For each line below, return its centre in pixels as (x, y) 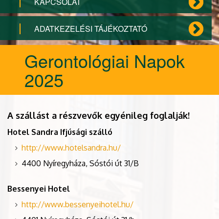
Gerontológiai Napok (105, 61)
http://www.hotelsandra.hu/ (71, 148)
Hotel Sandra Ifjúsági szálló (60, 132)
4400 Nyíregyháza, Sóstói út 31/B (80, 164)
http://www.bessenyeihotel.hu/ (77, 205)
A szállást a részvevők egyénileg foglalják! (99, 116)
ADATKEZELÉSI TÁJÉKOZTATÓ (91, 29)
